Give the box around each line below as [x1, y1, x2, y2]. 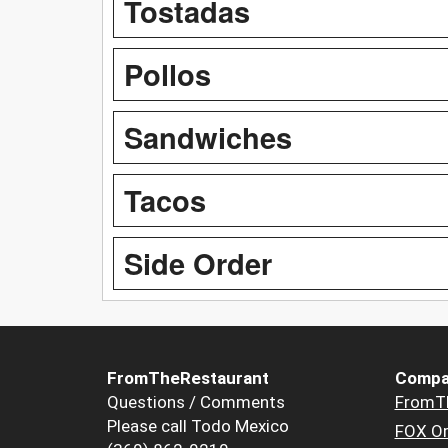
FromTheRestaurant [107, 367, 269, 388]
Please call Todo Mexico [107, 415, 289, 436]
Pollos [124, 52, 211, 95]
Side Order [124, 241, 272, 284]
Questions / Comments [107, 391, 285, 412]
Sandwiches [124, 115, 292, 158]
